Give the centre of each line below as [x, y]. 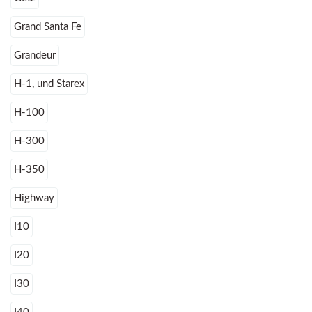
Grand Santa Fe [48, 27]
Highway [34, 198]
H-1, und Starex [49, 84]
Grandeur [35, 56]
